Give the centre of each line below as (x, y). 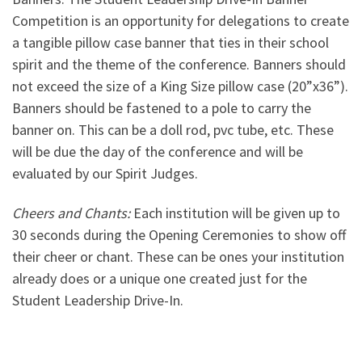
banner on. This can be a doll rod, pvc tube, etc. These (173, 129)
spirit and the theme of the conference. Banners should (179, 64)
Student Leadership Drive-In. (98, 301)
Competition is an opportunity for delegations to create (181, 20)
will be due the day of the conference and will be (158, 151)
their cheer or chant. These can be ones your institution (178, 257)
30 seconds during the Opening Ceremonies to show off (179, 235)
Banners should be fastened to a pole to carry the (162, 107)
